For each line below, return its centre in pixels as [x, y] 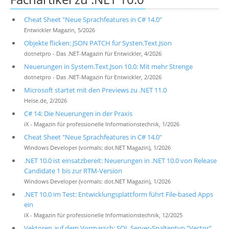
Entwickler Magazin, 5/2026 [59, 30]
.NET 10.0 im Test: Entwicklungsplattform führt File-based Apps [118, 194]
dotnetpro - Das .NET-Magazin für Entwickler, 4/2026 [93, 54]
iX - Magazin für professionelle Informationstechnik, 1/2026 [101, 124]
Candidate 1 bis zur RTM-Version [73, 171]
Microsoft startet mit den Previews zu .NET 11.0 [95, 90]
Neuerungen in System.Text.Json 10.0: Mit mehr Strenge [108, 66]
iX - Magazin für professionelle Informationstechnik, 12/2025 [103, 215]
